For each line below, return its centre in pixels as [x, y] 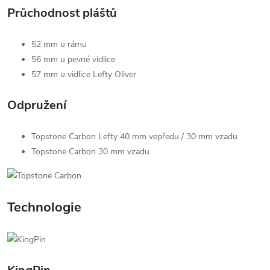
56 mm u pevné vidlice [73, 60]
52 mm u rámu [59, 45]
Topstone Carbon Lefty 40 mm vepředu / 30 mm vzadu [134, 137]
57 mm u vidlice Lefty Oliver [84, 75]
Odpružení [37, 105]
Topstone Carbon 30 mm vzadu [90, 152]
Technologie [44, 208]
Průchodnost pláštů [62, 13]
